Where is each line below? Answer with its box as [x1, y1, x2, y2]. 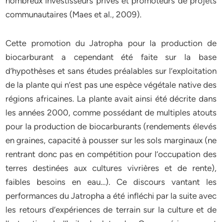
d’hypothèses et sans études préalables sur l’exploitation [5, 66, 217, 76]
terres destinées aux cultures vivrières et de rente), [5, 163, 217, 173]
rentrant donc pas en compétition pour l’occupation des [5, 149, 217, 159]
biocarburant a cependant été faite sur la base [5, 52, 217, 62]
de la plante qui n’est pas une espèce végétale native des [5, 80, 217, 90]
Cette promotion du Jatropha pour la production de [5, 38, 217, 48]
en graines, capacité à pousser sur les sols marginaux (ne [5, 135, 217, 145]
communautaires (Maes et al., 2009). [5, 9, 142, 19]
